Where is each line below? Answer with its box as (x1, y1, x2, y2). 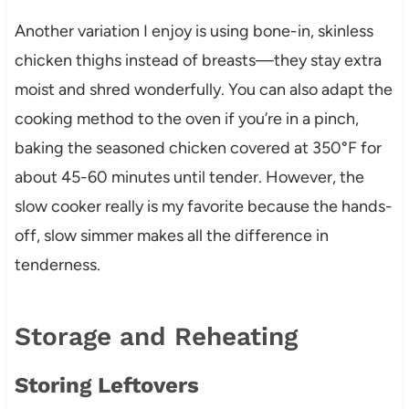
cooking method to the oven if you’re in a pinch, (14, 108, 359, 129)
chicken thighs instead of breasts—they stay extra (14, 49, 382, 70)
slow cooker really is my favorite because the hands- (14, 195, 393, 216)
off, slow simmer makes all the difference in (14, 225, 329, 246)
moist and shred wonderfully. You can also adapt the (14, 79, 393, 100)
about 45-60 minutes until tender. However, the (14, 166, 364, 187)
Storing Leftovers (14, 372, 199, 398)
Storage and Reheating (14, 320, 298, 351)
